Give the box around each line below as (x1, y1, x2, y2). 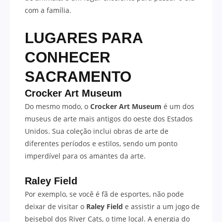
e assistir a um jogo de (123, 201, 200, 211)
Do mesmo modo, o (25, 101, 90, 111)
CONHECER (25, 49, 111, 65)
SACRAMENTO (25, 68, 131, 85)
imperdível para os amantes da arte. (25, 151, 146, 161)
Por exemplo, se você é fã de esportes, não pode (25, 189, 184, 199)
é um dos (162, 101, 194, 111)
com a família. (25, 5, 71, 15)
